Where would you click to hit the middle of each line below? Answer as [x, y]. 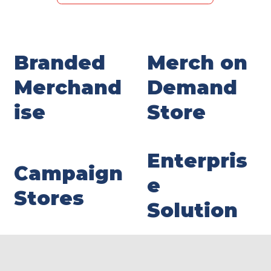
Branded [59, 63]
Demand [192, 88]
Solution [193, 210]
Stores [49, 198]
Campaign [68, 173]
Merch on [198, 63]
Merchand [67, 88]
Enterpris [198, 161]
